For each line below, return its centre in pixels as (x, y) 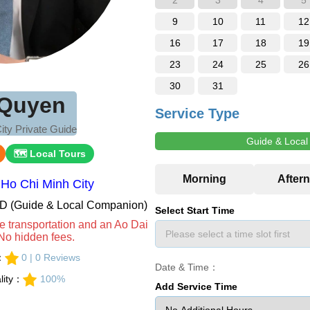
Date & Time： (187, 267)
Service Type (197, 113)
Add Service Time (196, 286)
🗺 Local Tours (49, 154)
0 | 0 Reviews (51, 257)
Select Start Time (195, 210)
